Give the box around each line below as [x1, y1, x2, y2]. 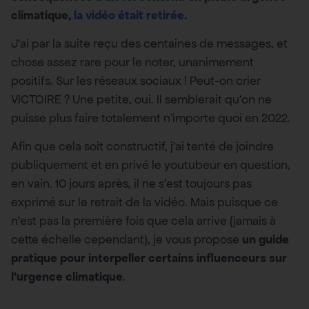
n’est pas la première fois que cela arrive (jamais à [11, 213, 276, 229]
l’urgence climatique [11, 269, 123, 285]
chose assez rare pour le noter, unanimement [11, 54, 254, 70]
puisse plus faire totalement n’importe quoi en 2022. [11, 110, 290, 126]
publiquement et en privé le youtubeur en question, [11, 157, 290, 173]
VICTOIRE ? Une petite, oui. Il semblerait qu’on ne [11, 92, 272, 108]
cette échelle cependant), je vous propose [11, 232, 242, 248]
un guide [242, 232, 289, 248]
